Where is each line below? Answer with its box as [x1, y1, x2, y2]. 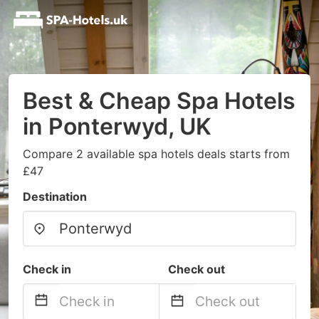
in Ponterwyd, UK [23, 113, 211, 140]
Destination [23, 189, 87, 204]
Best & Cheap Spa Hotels [23, 87, 296, 115]
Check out [168, 262, 225, 276]
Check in [23, 262, 71, 276]
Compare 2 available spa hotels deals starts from [23, 147, 290, 161]
